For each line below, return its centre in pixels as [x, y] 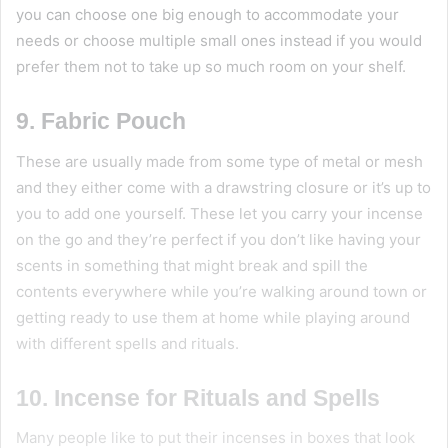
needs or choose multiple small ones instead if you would [219, 41]
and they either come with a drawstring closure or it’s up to [223, 187]
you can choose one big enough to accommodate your [207, 15]
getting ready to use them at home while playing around [213, 317]
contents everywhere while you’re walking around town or [221, 291]
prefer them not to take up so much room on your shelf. [213, 67]
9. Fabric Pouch [101, 121]
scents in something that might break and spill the [192, 265]
